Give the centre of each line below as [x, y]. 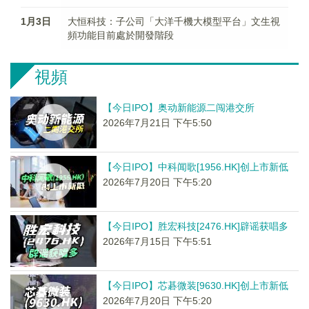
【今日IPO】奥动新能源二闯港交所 [178, 108]
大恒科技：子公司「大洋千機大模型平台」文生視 [174, 21]
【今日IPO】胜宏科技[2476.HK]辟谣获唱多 [195, 226]
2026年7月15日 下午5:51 [157, 241]
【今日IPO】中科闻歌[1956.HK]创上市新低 [195, 167]
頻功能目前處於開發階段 [121, 35]
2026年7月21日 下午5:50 [157, 123]
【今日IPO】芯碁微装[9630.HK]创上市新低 [195, 286]
